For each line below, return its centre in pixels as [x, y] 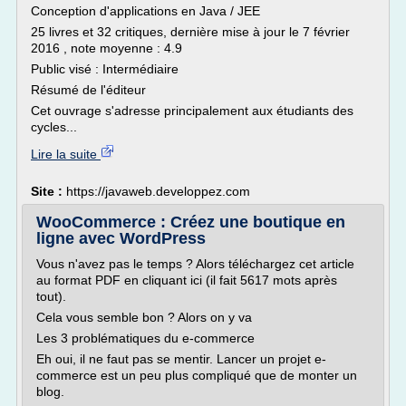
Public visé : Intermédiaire [105, 69]
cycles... [54, 127]
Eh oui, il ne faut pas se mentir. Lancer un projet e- [181, 359]
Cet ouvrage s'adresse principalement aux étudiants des [192, 111]
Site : [48, 191]
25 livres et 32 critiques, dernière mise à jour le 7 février [190, 32]
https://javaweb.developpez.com [158, 191]
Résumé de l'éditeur [88, 90]
